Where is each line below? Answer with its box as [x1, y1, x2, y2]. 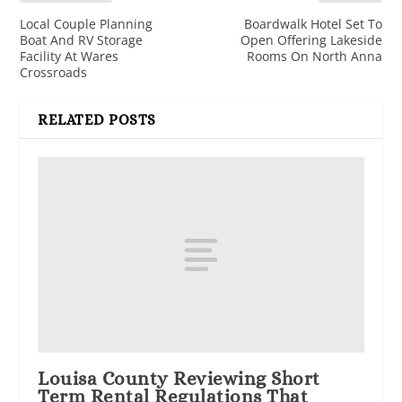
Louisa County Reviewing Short [38, 367, 320, 389]
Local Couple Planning [20, 14, 153, 32]
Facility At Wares [20, 47, 119, 65]
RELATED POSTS [38, 110, 156, 128]
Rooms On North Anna [246, 47, 382, 65]
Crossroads [20, 63, 88, 81]
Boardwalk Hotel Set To [243, 14, 382, 32]
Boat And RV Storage [20, 31, 144, 48]
